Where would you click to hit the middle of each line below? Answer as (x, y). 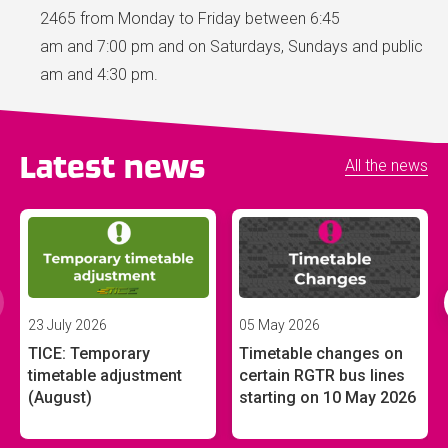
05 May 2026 (280, 325)
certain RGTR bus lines (322, 376)
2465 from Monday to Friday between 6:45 (190, 18)
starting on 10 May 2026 (328, 398)
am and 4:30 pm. (101, 74)
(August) (59, 398)
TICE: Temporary (88, 354)
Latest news (112, 166)
